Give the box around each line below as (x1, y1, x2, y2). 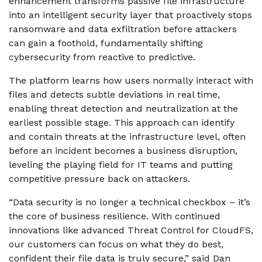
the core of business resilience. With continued (9, 211, 220, 222)
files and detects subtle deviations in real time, (9, 89, 220, 100)
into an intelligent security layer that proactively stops (9, 9, 252, 20)
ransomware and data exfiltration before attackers (9, 23, 237, 35)
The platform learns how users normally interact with (9, 75, 253, 86)
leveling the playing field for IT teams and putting (9, 159, 233, 170)
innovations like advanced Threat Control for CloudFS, (9, 225, 253, 236)
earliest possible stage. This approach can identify (9, 117, 235, 128)
